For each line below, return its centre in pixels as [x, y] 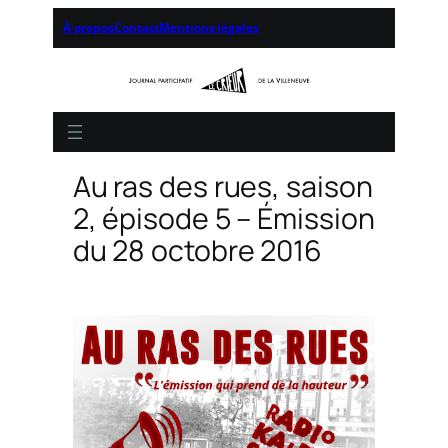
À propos [88, 27]
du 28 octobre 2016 [197, 251]
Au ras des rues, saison [222, 187]
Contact [137, 27]
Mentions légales [209, 27]
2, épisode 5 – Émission [223, 219]
